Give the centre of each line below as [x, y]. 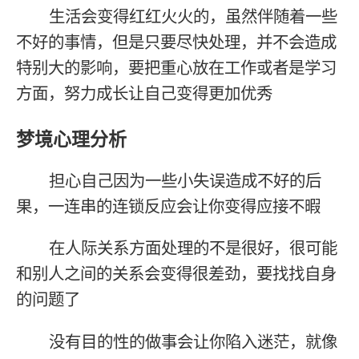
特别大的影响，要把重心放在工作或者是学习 [177, 68]
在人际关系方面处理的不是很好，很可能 [194, 248]
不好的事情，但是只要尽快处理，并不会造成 [177, 42]
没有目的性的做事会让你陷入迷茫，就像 [194, 341]
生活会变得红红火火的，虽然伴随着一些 [194, 17]
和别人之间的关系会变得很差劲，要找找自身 [177, 274]
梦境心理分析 [72, 139]
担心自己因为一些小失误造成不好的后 [186, 180]
